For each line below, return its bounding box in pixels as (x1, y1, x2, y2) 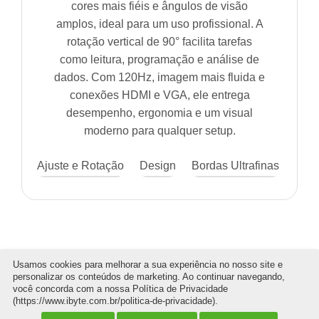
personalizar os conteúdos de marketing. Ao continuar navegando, (13, 271, 285, 282)
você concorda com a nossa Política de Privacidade (13, 283, 228, 294)
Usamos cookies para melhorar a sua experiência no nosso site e (13, 259, 283, 270)
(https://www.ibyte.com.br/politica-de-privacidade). (13, 296, 218, 306)
